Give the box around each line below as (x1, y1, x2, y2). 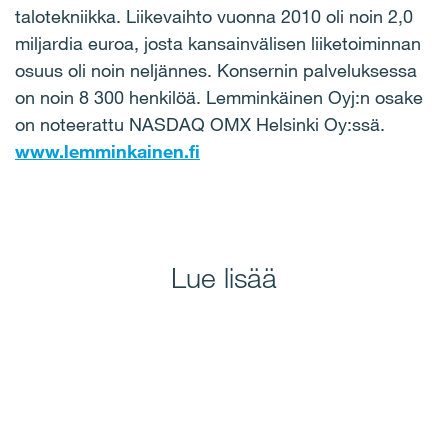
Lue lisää (171, 260, 277, 295)
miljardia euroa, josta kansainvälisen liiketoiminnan (15, 32, 421, 54)
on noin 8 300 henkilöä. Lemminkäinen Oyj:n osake (15, 86, 423, 108)
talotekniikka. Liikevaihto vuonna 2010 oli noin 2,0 (15, 5, 413, 27)
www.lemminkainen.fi (15, 140, 200, 162)
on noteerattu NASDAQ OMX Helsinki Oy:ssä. (15, 113, 385, 135)
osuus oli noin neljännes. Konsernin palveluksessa (15, 59, 417, 81)
